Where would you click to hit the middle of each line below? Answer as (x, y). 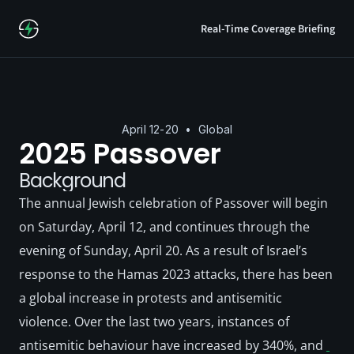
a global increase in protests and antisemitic (151, 298)
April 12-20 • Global (177, 129)
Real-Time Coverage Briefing (268, 29)
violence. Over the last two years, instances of (154, 322)
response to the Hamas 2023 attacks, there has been (176, 274)
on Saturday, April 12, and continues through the (164, 227)
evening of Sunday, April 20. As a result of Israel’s (163, 250)
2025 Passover (120, 154)
